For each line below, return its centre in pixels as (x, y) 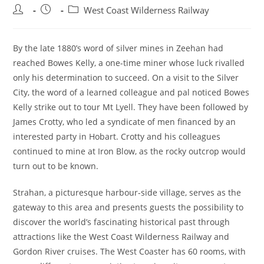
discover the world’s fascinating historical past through (122, 222)
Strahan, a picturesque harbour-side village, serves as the (127, 192)
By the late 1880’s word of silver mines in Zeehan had (118, 48)
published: (62, 22)
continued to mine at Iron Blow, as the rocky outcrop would (130, 151)
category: (86, 22)
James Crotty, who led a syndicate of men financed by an (125, 122)
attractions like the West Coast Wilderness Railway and (121, 237)
